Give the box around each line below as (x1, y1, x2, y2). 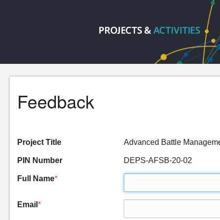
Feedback (17, 88, 94, 113)
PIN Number (17, 156, 62, 165)
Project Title (17, 138, 61, 146)
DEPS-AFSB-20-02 (124, 156, 192, 165)
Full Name (17, 174, 55, 183)
